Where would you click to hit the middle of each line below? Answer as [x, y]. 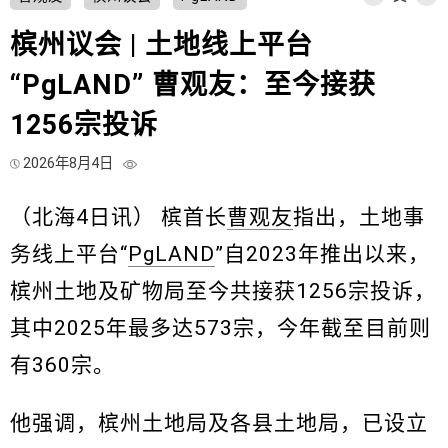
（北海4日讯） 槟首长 [118, 217]
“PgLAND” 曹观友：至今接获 [193, 85]
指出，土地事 [359, 217]
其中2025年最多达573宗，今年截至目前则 [220, 328]
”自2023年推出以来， [322, 254]
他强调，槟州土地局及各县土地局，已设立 [219, 423]
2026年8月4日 [68, 164]
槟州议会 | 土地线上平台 [161, 45]
